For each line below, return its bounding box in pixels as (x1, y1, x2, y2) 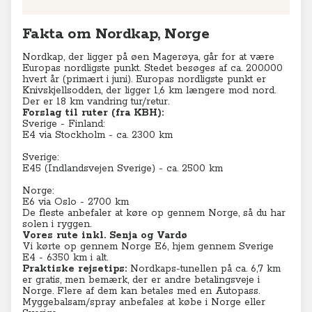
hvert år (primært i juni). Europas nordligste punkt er (22, 73, 266, 86)
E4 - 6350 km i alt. (22, 251, 108, 264)
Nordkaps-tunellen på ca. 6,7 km (127, 263, 281, 275)
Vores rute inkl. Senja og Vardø (22, 229, 187, 242)
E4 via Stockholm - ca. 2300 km (22, 129, 173, 141)
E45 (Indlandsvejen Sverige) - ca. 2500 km (22, 162, 223, 175)
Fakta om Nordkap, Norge (22, 24, 210, 44)
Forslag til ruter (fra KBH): (22, 107, 164, 119)
